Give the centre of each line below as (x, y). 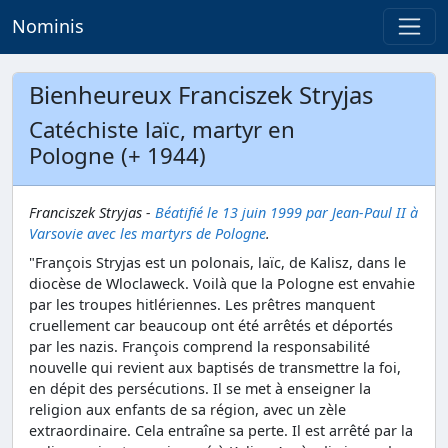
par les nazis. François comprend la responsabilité (199, 346)
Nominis (48, 26)
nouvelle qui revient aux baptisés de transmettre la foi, (215, 367)
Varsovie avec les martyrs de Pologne (147, 233)
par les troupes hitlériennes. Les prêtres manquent (202, 304)
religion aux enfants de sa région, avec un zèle (187, 409)
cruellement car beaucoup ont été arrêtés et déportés (211, 325)
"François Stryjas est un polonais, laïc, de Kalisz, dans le (217, 262)
